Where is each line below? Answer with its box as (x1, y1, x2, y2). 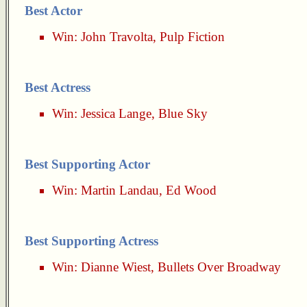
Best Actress (25, 80, 90, 95)
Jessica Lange (81, 106, 151, 121)
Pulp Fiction (160, 29, 225, 44)
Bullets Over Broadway (158, 260, 281, 274)
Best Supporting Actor (25, 157, 150, 171)
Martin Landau (81, 183, 159, 197)
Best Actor (25, 3, 82, 18)
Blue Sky (158, 106, 208, 121)
